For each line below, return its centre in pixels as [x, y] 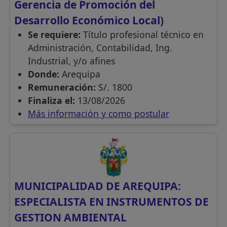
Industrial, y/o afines [71, 61]
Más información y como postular [98, 114]
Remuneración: [63, 87]
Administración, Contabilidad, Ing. [100, 48]
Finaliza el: [52, 101]
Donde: [45, 74]
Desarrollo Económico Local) [89, 20]
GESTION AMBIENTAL [71, 217]
